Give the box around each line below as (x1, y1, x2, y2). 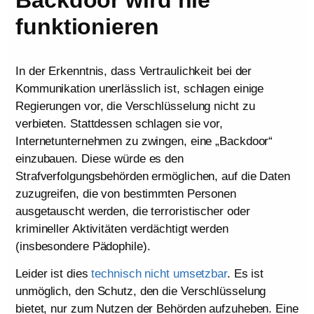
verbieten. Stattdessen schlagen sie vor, (15, 116, 223, 130)
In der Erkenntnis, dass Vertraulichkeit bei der (15, 64, 252, 78)
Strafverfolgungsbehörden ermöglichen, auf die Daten (15, 169, 290, 183)
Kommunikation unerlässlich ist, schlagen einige (15, 81, 264, 95)
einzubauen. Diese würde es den (15, 151, 184, 165)
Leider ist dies (15, 267, 92, 281)
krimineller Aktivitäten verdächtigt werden (15, 221, 228, 235)
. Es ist (226, 267, 264, 281)
